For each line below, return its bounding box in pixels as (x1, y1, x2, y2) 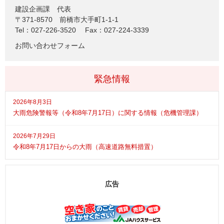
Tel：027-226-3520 (15, 25, 76, 34)
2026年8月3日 (13, 98, 52, 105)
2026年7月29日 (13, 132, 55, 139)
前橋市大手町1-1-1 (59, 15, 118, 23)
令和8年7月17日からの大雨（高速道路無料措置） (13, 142, 157, 150)
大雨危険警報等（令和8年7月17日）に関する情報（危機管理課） (13, 108, 202, 116)
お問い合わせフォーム (15, 41, 85, 49)
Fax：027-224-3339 (85, 25, 149, 34)
